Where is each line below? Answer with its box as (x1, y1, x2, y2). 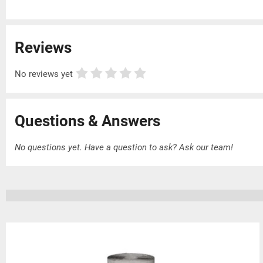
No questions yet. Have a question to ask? (15, 141, 179, 153)
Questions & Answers (15, 112, 160, 130)
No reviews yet (15, 68, 73, 79)
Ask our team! (179, 141, 233, 153)
